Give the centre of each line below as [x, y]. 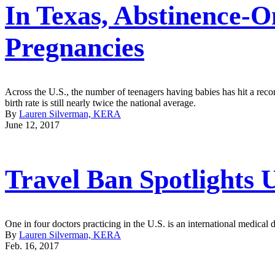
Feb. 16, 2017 [32, 246]
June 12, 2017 [32, 125]
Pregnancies [75, 48]
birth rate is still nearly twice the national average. [100, 103]
